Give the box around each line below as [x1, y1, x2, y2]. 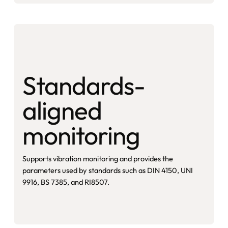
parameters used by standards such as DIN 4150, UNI [22, 165, 193, 176]
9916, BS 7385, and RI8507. [22, 177, 109, 187]
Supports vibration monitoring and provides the [22, 154, 173, 164]
